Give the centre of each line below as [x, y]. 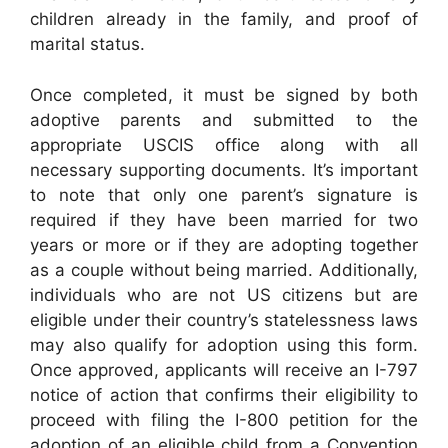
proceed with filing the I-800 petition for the [224, 419]
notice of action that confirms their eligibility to [224, 394]
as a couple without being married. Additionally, [224, 269]
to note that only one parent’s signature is [224, 194]
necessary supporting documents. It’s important [224, 169]
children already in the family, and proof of [224, 19]
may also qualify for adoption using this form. [224, 344]
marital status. [87, 44]
